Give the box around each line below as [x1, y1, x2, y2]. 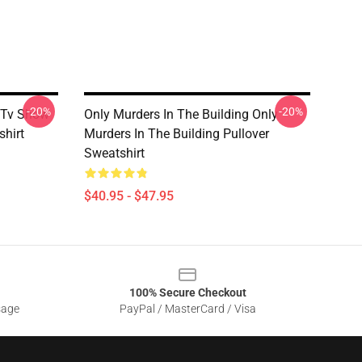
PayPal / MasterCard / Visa [119, 302, 256, 315]
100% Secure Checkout [128, 286, 246, 299]
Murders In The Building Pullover [84, 126, 269, 141]
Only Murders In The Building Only [84, 107, 278, 122]
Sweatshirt [84, 145, 145, 161]
